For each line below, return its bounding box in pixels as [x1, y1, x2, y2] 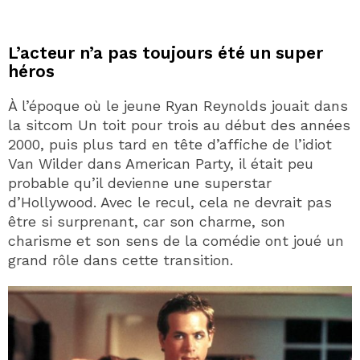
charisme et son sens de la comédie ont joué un [8, 231, 344, 249]
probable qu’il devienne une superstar [8, 174, 272, 191]
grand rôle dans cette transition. [8, 251, 233, 268]
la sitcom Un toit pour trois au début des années [8, 116, 350, 133]
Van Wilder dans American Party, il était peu [8, 154, 313, 172]
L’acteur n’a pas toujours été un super [8, 42, 323, 63]
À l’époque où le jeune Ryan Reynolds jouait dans [8, 96, 348, 114]
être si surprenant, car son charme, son [8, 212, 285, 230]
